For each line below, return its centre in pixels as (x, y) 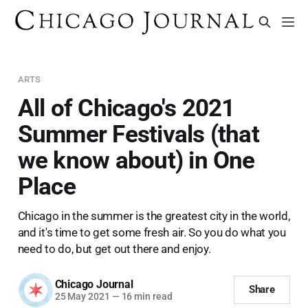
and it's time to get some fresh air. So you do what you (152, 232)
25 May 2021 (82, 297)
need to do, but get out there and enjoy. (114, 249)
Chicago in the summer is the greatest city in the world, (154, 216)
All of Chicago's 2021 (126, 108)
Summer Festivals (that (138, 134)
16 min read (146, 297)
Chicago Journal (94, 285)
